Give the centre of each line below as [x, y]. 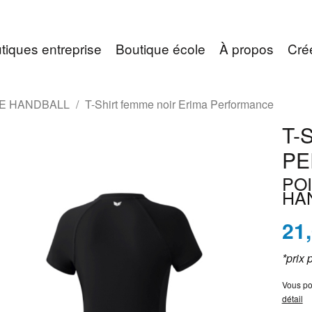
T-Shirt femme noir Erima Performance [179, 104]
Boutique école [161, 49]
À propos [247, 49]
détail [292, 299]
